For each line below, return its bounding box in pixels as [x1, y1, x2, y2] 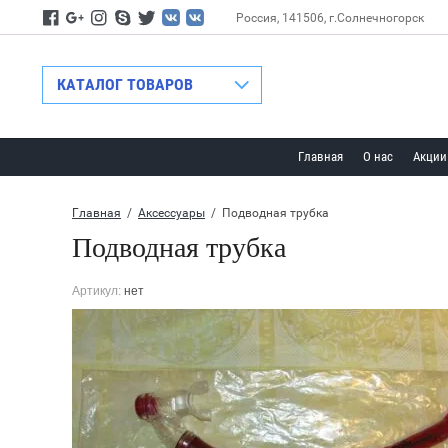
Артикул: [72, 283, 121, 298]
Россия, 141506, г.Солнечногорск [236, 10, 424, 25]
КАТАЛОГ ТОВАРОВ [57, 75, 193, 94]
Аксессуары [138, 206, 205, 220]
